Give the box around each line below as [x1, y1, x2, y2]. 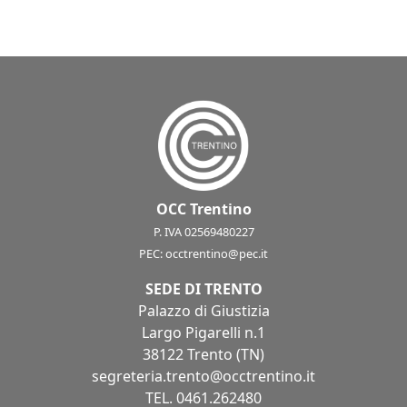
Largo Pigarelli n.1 [142, 323, 265, 342]
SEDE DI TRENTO [144, 279, 263, 299]
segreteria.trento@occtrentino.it [92, 366, 315, 386]
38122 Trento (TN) [143, 344, 264, 364]
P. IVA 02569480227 [153, 223, 254, 240]
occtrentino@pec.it [165, 245, 268, 262]
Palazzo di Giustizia [137, 301, 270, 321]
